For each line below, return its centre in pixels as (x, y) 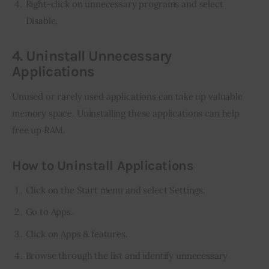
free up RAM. (39, 130)
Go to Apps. (49, 212)
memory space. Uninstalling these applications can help (127, 113)
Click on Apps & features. (77, 234)
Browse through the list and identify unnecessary (127, 255)
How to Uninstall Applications (103, 165)
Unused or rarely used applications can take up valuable (128, 97)
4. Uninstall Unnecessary (92, 56)
